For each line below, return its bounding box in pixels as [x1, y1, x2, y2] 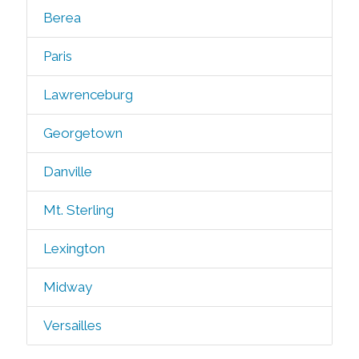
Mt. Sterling [42, 202, 114, 218]
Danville [42, 163, 92, 179]
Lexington [42, 240, 105, 256]
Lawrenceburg [42, 87, 133, 103]
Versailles [42, 317, 102, 333]
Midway [42, 279, 92, 295]
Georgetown [42, 125, 123, 141]
